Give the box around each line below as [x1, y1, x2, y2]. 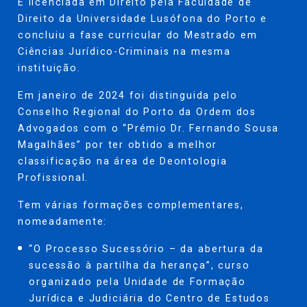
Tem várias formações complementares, [18, 199, 244, 210]
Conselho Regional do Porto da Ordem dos [18, 106, 256, 117]
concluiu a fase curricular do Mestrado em [18, 29, 258, 40]
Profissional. [18, 171, 89, 183]
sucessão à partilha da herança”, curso [29, 259, 250, 271]
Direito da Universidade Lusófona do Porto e [18, 12, 267, 24]
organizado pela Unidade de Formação [29, 275, 247, 287]
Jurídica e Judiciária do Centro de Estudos [29, 292, 270, 304]
